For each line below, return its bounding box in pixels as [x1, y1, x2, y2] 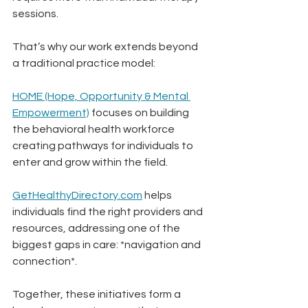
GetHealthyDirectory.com [12, 190, 142, 201]
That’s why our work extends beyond [12, 41, 200, 53]
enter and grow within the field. [12, 157, 168, 168]
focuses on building [89, 107, 191, 119]
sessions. [12, 8, 58, 20]
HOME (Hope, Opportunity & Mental [12, 91, 190, 102]
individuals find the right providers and [12, 206, 205, 218]
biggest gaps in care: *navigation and [12, 239, 203, 251]
